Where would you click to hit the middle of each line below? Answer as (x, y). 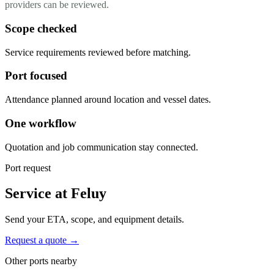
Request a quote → (42, 240)
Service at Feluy (56, 194)
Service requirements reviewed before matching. (98, 52)
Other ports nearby (41, 261)
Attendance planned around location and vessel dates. (108, 100)
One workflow (41, 123)
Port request (28, 168)
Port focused (36, 76)
